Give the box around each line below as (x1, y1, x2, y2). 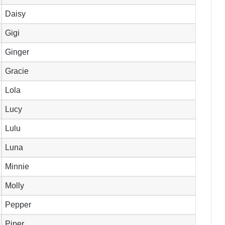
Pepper (5, 200, 32, 209)
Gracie (5, 67, 29, 76)
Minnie (5, 162, 30, 171)
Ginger (5, 48, 30, 57)
